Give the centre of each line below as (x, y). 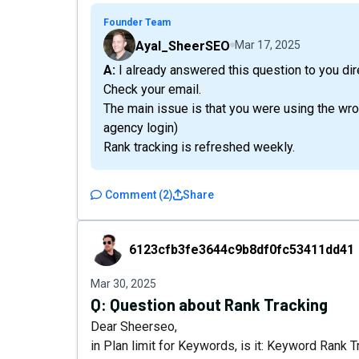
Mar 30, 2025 (123, 284)
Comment (131, 195)
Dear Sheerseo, (134, 327)
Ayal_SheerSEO (183, 46)
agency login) (141, 128)
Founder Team (137, 22)
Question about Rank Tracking (219, 305)
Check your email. (152, 89)
